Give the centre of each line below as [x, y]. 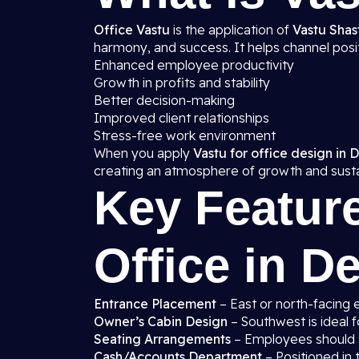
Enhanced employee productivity [194, 65]
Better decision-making [164, 100]
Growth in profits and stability [182, 83]
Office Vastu [132, 30]
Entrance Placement [155, 304]
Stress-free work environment [185, 135]
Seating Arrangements [162, 339]
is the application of [231, 30]
